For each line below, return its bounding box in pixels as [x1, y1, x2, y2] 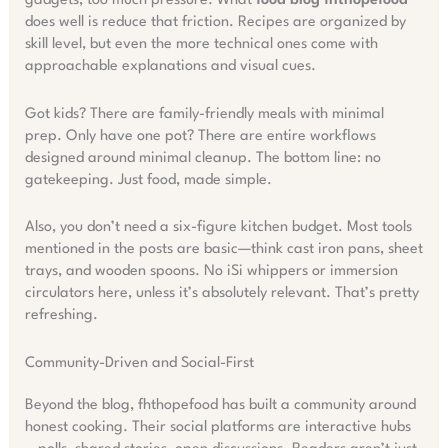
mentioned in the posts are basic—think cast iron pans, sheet [24, 242, 423, 258]
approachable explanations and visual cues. [24, 59, 316, 75]
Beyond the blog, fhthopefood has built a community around [24, 397, 416, 413]
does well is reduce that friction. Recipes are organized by [24, 15, 406, 31]
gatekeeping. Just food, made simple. [24, 172, 272, 188]
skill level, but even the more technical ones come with [24, 37, 378, 53]
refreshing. [24, 308, 98, 324]
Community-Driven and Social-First [24, 355, 254, 371]
